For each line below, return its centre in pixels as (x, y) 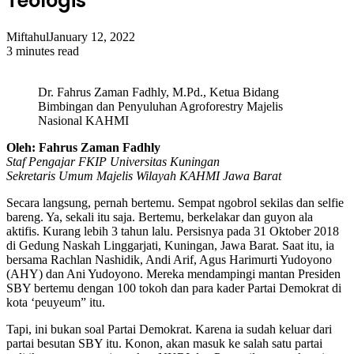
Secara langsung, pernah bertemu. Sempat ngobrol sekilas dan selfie (175, 202)
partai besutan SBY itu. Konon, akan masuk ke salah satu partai (164, 343)
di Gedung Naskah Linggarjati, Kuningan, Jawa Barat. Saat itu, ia (170, 245)
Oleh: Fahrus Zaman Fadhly (83, 147)
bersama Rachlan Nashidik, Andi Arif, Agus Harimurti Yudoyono (169, 259)
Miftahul (28, 36)
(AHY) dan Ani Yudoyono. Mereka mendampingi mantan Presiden (173, 273)
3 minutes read (43, 51)
